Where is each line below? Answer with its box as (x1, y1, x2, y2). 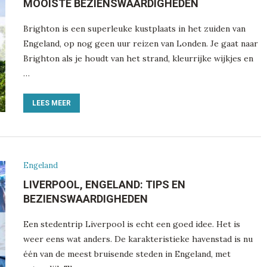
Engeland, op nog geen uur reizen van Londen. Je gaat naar (23, 38, 258, 49)
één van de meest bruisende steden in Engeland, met (23, 248, 231, 259)
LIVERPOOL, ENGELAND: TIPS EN (23, 178, 185, 191)
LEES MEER (32, 98, 71, 107)
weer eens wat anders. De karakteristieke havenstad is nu (23, 233, 253, 244)
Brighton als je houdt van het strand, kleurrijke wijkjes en (23, 52, 253, 64)
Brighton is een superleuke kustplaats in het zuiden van (23, 23, 246, 34)
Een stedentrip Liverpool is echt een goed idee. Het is (23, 218, 240, 229)
